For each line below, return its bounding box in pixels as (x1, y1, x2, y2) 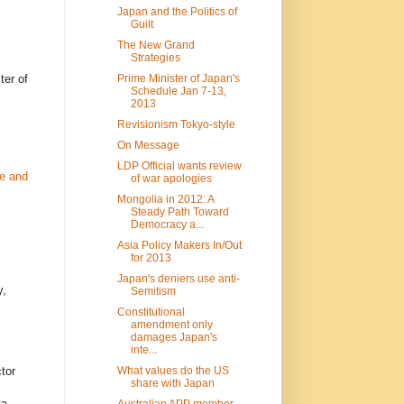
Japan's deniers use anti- (117, 271, 241, 285)
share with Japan (131, 376, 216, 390)
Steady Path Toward (131, 205, 230, 218)
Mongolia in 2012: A (117, 192, 215, 206)
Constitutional (117, 305, 186, 318)
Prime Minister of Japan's (117, 71, 241, 85)
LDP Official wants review (117, 159, 243, 172)
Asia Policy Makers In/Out (117, 238, 243, 252)
